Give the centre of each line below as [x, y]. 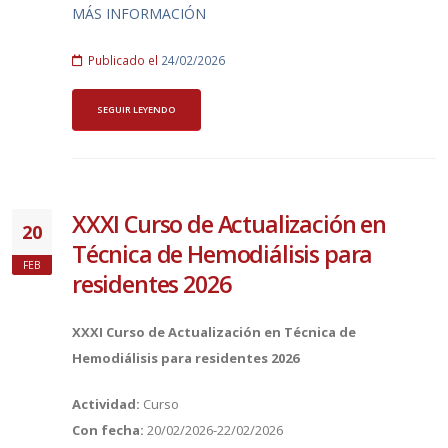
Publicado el [123, 60]
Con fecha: [109, 429]
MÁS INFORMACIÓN [139, 14]
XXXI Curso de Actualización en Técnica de [214, 331]
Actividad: [107, 403]
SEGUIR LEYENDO [136, 109]
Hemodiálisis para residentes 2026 [185, 357]
